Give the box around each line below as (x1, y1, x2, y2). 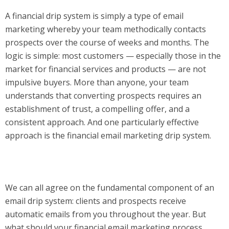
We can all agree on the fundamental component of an (5, 182, 214, 193)
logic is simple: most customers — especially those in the (5, 50, 221, 61)
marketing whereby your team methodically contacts (5, 24, 206, 35)
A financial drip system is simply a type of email (5, 10, 184, 21)
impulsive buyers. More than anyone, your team (5, 77, 189, 88)
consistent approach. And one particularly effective (5, 117, 199, 128)
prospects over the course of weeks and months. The (5, 37, 209, 48)
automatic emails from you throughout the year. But (5, 209, 206, 220)
